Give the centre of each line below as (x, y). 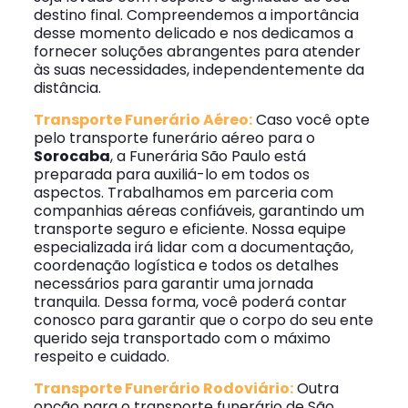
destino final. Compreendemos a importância (196, 15)
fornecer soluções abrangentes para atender (197, 51)
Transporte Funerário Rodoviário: (163, 388)
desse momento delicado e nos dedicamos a (193, 33)
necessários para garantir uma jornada (173, 284)
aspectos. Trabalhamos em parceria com (183, 193)
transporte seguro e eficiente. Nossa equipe (189, 229)
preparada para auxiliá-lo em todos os (171, 174)
